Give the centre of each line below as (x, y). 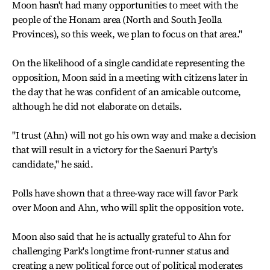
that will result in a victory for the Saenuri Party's (115, 149)
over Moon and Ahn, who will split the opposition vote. (128, 207)
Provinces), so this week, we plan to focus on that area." (127, 34)
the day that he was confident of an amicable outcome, (127, 92)
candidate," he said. (53, 164)
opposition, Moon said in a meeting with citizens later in (130, 77)
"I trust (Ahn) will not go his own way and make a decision (134, 135)
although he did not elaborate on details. (97, 106)
